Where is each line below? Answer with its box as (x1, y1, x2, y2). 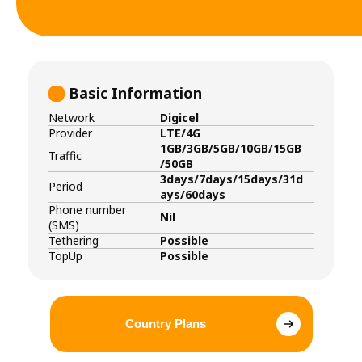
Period (48, 179, 82, 195)
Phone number (48, 201, 126, 217)
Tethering (48, 232, 99, 248)
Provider (48, 124, 92, 141)
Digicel (160, 109, 199, 125)
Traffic (48, 148, 82, 164)
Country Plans (124, 317, 206, 331)
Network (48, 109, 95, 125)
